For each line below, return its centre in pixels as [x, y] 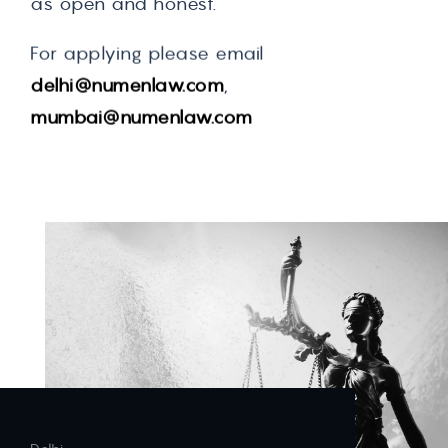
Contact [96, 267]
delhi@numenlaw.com [127, 84]
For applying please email [147, 52]
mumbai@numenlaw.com [141, 116]
